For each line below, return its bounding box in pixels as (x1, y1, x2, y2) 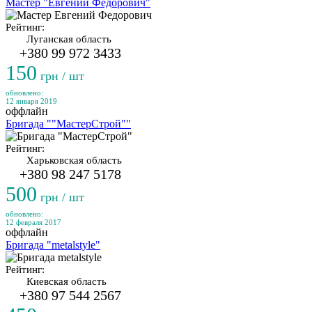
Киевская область (26, 276, 107, 287)
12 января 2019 (6, 97, 57, 105)
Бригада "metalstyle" (6, 239, 100, 251)
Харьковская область (26, 155, 122, 166)
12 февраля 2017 (6, 218, 61, 226)
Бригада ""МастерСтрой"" (6, 118, 131, 130)
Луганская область (26, 33, 111, 45)
